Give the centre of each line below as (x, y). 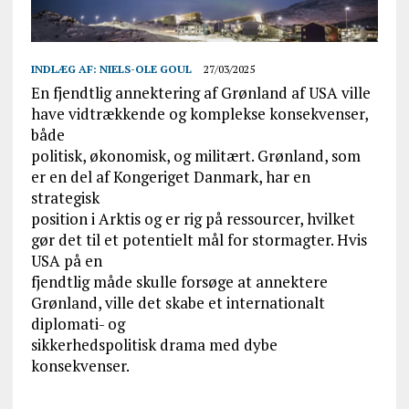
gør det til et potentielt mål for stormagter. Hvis (199, 240)
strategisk (65, 198)
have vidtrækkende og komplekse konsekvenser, (199, 114)
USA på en (66, 261)
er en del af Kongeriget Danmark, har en (170, 177)
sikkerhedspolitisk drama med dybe (154, 345)
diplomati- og (78, 324)
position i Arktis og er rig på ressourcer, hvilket (193, 219)
